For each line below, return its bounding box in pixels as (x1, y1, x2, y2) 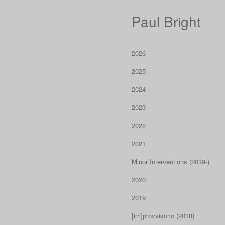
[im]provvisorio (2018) (132, 211, 194, 220)
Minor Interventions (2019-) (132, 157, 209, 166)
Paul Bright (132, 11, 201, 31)
